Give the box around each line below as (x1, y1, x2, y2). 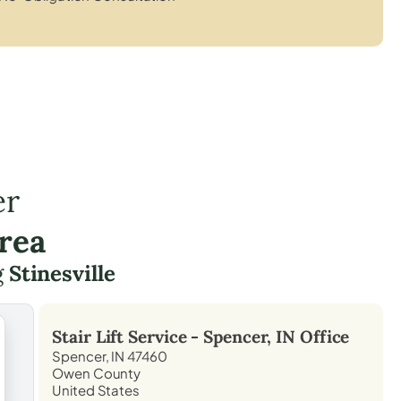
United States (52, 380, 140, 398)
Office (295, 325, 350, 347)
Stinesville (8, 259, 115, 287)
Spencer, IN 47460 (52, 346, 167, 364)
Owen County (52, 363, 141, 381)
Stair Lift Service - (52, 325, 204, 347)
